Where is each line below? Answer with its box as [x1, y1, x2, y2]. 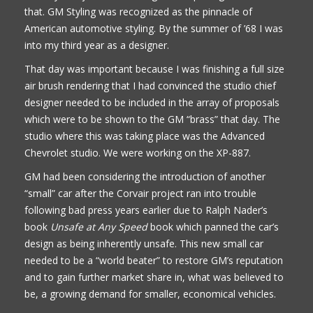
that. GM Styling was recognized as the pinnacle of [24, 4, 252, 18]
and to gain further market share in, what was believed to [24, 270, 284, 284]
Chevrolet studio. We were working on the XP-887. [24, 145, 251, 159]
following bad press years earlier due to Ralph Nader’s [24, 203, 268, 217]
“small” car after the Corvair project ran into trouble [24, 186, 256, 200]
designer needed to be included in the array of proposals [24, 95, 279, 109]
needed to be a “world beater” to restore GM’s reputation [24, 253, 283, 267]
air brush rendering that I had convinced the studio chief [24, 78, 276, 92]
